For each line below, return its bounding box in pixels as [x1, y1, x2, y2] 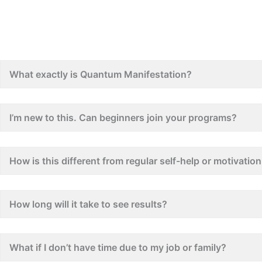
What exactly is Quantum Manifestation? [9, 68, 192, 80]
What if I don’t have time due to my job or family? [9, 242, 226, 253]
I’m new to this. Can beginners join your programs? [9, 112, 237, 123]
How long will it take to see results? [9, 198, 167, 210]
